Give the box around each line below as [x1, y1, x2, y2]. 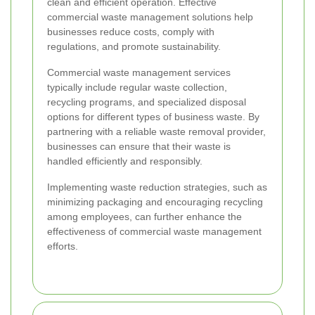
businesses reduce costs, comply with [47, 25, 214, 37]
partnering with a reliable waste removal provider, [47, 125, 266, 137]
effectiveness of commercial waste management [47, 225, 262, 237]
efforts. [47, 240, 78, 252]
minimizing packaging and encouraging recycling [47, 195, 263, 207]
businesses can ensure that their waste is [47, 140, 231, 152]
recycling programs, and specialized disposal [47, 96, 246, 108]
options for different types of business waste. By [47, 110, 259, 122]
